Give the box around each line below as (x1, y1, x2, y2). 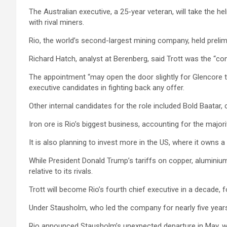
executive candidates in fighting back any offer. (29, 83, 184, 92)
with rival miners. (29, 18, 84, 27)
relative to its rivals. (29, 167, 93, 176)
